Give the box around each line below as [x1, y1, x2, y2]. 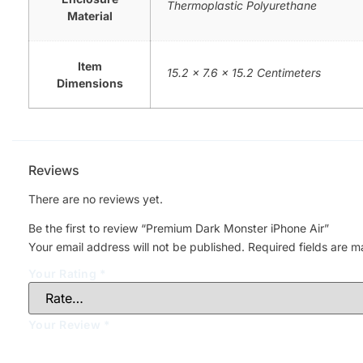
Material [66, 8, 113, 23]
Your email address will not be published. [28, 240, 245, 254]
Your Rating [28, 267, 100, 280]
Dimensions [56, 75, 123, 90]
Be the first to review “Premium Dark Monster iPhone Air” [28, 221, 329, 236]
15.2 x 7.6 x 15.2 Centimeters [167, 65, 321, 79]
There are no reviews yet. [28, 192, 163, 207]
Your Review [28, 317, 104, 331]
